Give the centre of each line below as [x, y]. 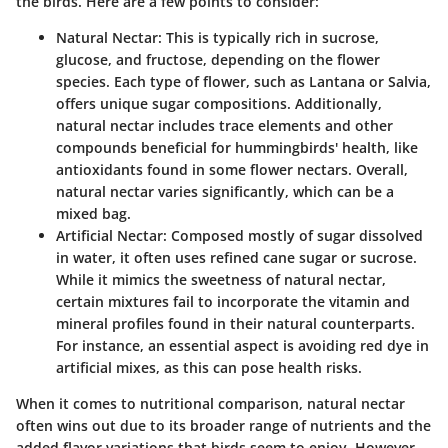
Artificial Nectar [109, 235]
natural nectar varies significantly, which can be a [225, 191]
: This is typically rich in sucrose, [268, 37]
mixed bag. [93, 213]
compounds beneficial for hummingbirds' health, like [237, 147]
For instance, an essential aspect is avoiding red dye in [242, 345]
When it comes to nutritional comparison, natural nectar [210, 403]
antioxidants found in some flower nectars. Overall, [232, 169]
